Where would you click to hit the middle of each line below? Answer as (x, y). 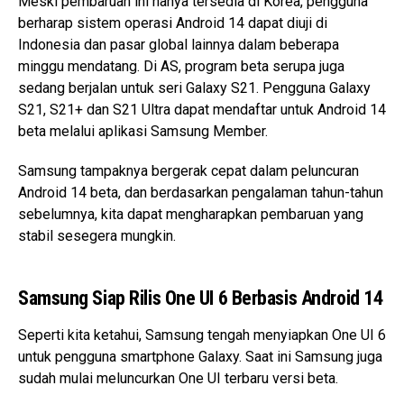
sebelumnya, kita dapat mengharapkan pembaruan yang (191, 215)
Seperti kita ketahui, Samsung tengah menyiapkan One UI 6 (202, 335)
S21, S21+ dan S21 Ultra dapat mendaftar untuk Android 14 (202, 110)
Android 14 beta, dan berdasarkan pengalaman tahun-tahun (201, 193)
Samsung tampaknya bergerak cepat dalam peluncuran (188, 171)
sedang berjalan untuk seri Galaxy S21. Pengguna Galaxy (194, 88)
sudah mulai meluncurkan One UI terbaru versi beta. (178, 379)
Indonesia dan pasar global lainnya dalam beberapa (179, 45)
